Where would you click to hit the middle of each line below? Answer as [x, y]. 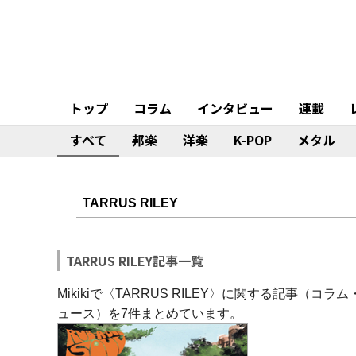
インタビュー [235, 108]
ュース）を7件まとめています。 [150, 313]
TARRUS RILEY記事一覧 [135, 261]
